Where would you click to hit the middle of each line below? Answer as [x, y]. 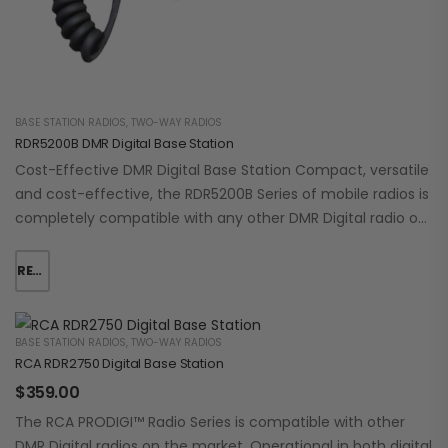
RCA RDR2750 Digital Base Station [119, 364]
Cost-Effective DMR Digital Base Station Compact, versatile [222, 170]
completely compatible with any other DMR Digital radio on [221, 218]
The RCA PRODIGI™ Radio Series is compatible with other [210, 422]
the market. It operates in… [108, 242]
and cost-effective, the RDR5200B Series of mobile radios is [222, 194]
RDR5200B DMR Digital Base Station [124, 144]
